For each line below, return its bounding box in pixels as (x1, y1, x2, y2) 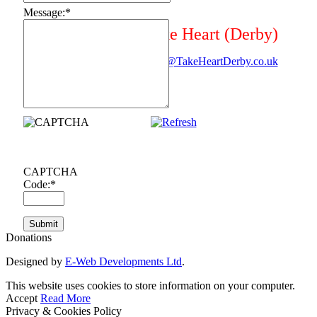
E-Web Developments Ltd (65, 255, 182, 267)
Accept (6, 292, 38, 304)
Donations (6, 231, 52, 243)
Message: (23, 6, 65, 18)
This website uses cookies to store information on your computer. (6, 279, 295, 292)
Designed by (6, 255, 65, 267)
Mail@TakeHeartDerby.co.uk (144, 54, 278, 67)
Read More (40, 292, 91, 304)
